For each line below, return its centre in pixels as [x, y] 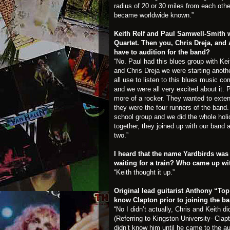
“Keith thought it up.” [144, 172]
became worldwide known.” [154, 15]
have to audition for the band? [162, 52]
